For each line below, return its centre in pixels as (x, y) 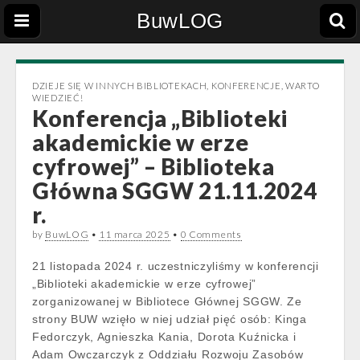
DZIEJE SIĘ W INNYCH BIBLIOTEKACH (120, 86)
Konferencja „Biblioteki (160, 118)
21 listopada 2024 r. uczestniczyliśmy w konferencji (176, 266)
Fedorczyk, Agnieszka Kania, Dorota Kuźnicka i (164, 337)
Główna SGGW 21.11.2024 (175, 190)
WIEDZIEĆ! (58, 98)
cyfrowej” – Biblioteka (153, 166)
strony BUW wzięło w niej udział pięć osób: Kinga (170, 319)
